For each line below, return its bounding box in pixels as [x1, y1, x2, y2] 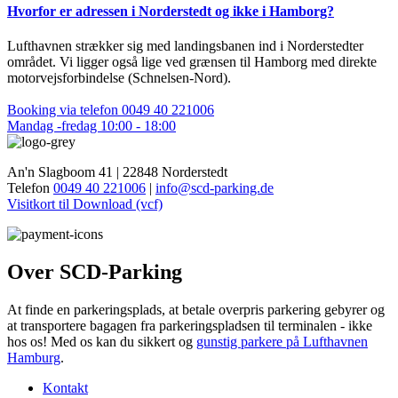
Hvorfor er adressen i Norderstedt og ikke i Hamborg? [7, 3, 334, 19]
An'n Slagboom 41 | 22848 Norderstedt [7, 164, 227, 180]
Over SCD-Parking [7, 260, 182, 284]
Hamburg [7, 350, 60, 365]
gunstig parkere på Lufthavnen [196, 334, 368, 349]
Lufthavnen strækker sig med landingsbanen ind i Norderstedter [7, 38, 363, 54]
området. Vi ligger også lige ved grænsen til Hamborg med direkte [7, 54, 377, 70]
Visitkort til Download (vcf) [7, 196, 163, 212]
